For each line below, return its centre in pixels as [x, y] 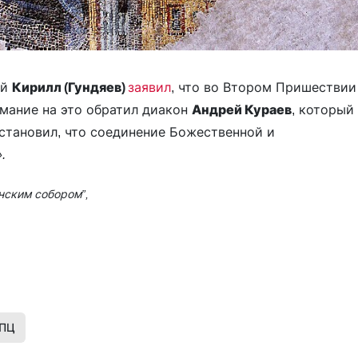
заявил [149, 87]
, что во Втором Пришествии [264, 87]
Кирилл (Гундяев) [70, 87]
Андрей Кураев [242, 109]
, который [323, 109]
